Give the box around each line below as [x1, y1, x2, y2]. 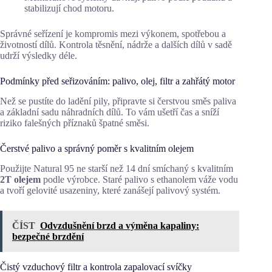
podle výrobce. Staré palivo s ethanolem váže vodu [41, 174, 238, 185]
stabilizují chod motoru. [24, 2, 114, 13]
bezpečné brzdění [12, 231, 84, 242]
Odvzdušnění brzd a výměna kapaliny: [40, 220, 199, 231]
